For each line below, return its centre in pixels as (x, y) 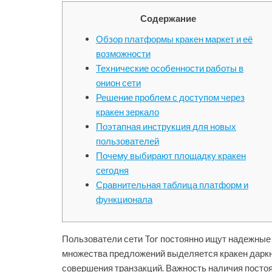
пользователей (127, 141)
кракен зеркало (127, 112)
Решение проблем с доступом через (170, 97)
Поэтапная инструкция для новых (166, 126)
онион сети (118, 83)
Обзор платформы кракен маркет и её (174, 39)
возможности (123, 53)
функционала (124, 199)
